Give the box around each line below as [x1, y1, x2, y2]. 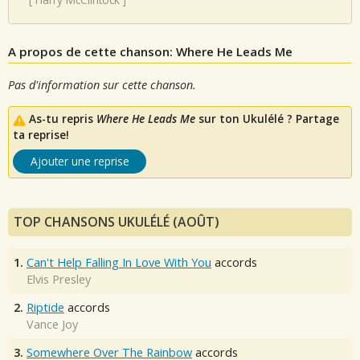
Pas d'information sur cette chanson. [8, 76, 196, 92]
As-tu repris [29, 111, 96, 127]
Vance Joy [27, 317, 78, 333]
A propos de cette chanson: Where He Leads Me [8, 43, 292, 59]
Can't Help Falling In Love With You [27, 255, 211, 271]
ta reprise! [13, 127, 69, 143]
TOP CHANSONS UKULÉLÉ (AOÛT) [14, 213, 219, 231]
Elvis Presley [27, 272, 91, 288]
